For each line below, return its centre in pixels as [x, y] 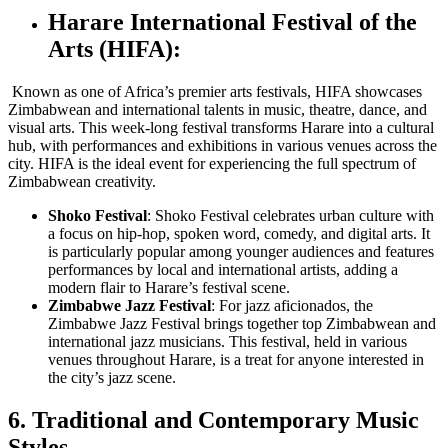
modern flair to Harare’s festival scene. [169, 287]
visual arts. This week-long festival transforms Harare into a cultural [221, 127]
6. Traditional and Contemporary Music [213, 419]
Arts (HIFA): [114, 49]
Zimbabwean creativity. [82, 181]
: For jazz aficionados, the [292, 305]
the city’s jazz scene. [112, 377]
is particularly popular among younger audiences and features [241, 251]
